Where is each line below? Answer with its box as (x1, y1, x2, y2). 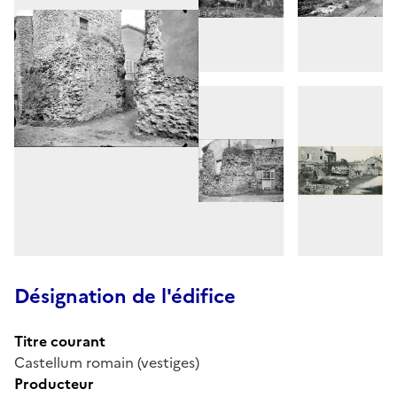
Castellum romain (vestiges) (14, 351, 199, 373)
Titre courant (14, 330, 105, 352)
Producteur (14, 372, 94, 394)
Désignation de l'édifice (14, 281, 236, 311)
